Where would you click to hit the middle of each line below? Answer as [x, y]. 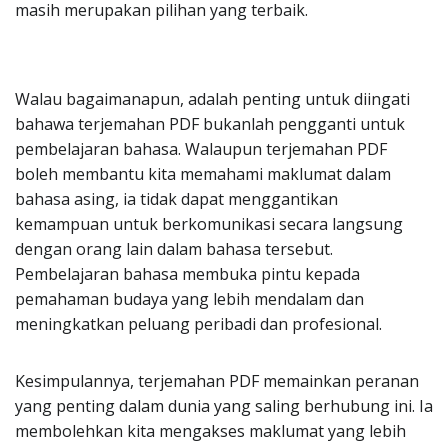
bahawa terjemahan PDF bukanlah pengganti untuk [210, 124]
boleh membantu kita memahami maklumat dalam [203, 174]
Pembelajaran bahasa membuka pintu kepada [187, 274]
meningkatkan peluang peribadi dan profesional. [198, 324]
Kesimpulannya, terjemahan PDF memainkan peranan [217, 381]
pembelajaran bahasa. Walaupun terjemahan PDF [201, 149]
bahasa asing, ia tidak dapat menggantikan [176, 199]
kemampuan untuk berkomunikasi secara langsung [209, 224]
